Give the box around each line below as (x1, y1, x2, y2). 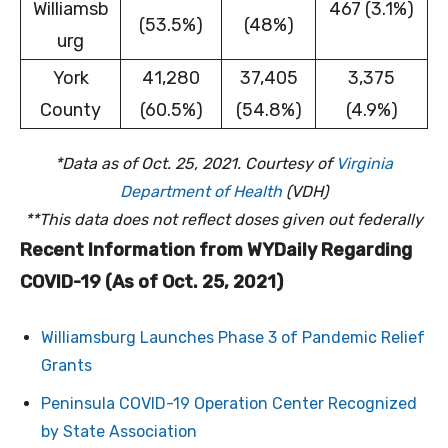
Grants (41, 356, 92, 376)
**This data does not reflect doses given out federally (25, 210, 423, 230)
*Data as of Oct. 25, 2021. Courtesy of (55, 154, 336, 174)
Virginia (336, 154, 393, 174)
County (40, 99, 101, 122)
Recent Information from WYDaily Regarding (20, 239, 412, 262)
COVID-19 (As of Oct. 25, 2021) (20, 271, 283, 294)
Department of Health (120, 182, 282, 202)
